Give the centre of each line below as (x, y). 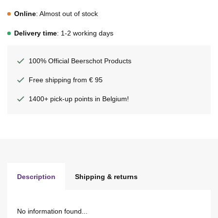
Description (36, 176)
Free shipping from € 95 (66, 80)
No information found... (52, 211)
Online (25, 14)
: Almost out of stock (67, 14)
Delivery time (36, 33)
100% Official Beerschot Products (80, 61)
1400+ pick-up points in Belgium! (79, 99)
